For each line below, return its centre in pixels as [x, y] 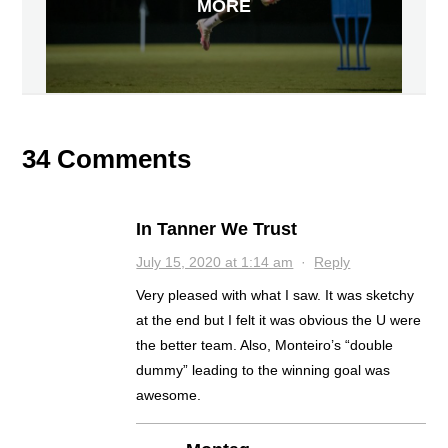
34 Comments [107, 159]
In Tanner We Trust [217, 229]
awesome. [169, 395]
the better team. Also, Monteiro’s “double [265, 345]
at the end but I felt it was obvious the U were [279, 320]
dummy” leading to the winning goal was [263, 370]
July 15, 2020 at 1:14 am [215, 262]
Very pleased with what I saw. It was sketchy [275, 295]
